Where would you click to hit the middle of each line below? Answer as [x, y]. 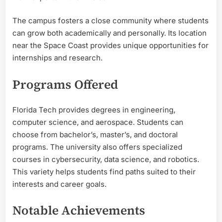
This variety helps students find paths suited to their [104, 171]
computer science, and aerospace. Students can [98, 122]
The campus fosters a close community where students [111, 21]
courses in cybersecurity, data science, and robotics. [106, 159]
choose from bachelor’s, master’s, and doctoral [95, 134]
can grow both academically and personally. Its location [110, 33]
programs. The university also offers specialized [97, 147]
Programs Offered [65, 84]
